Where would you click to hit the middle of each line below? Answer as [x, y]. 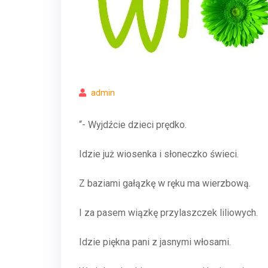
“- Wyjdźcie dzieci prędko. [133, 125]
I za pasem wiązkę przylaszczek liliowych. [170, 213]
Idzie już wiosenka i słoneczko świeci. [159, 154]
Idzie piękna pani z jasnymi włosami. [155, 242]
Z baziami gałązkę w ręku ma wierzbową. [165, 183]
